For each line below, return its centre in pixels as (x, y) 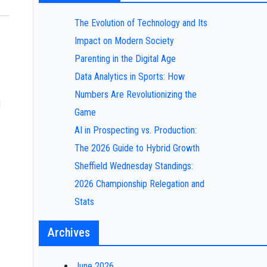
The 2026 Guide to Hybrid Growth (137, 148)
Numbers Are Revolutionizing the (135, 94)
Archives (69, 232)
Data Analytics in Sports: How (129, 77)
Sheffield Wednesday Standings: (133, 166)
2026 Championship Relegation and (139, 184)
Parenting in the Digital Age (125, 59)
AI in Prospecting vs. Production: (135, 130)
